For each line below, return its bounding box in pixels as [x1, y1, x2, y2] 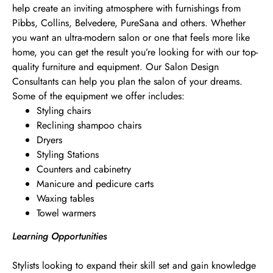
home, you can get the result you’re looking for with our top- [12, 45, 258, 59]
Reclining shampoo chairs [37, 118, 141, 132]
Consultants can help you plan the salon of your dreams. [12, 74, 243, 88]
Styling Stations [37, 147, 99, 161]
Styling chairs [37, 104, 91, 118]
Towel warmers [37, 206, 96, 220]
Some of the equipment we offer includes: [12, 89, 185, 103]
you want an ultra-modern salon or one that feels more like [12, 30, 250, 44]
